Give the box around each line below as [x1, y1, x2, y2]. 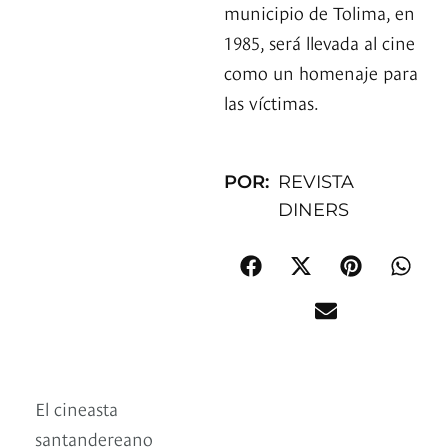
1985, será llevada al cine [224, 29, 415, 55]
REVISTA [278, 171, 355, 194]
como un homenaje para [224, 59, 418, 85]
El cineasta [35, 395, 118, 421]
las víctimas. [224, 89, 319, 115]
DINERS [278, 199, 350, 222]
